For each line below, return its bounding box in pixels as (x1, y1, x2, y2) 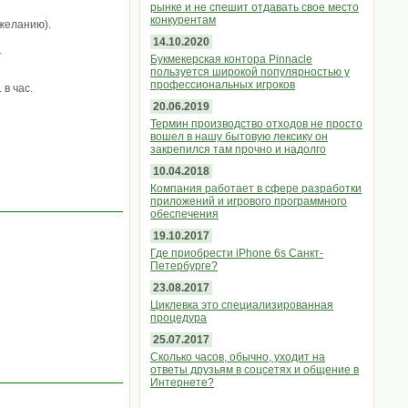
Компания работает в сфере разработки (150, 182, 362, 195)
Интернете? (150, 376, 214, 389)
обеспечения (150, 208, 219, 220)
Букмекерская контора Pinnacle (150, 53, 312, 66)
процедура (150, 311, 207, 324)
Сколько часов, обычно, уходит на (150, 351, 325, 363)
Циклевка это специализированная (150, 299, 333, 311)
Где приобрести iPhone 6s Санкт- (150, 247, 323, 260)
